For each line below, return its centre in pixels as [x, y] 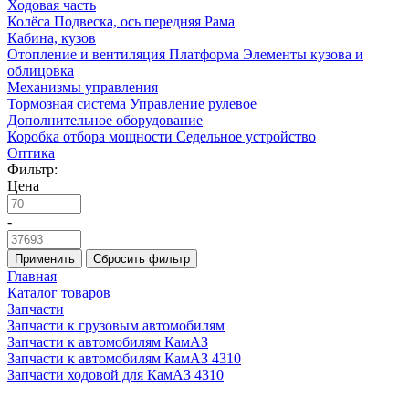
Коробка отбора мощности [90, 136]
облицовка [41, 71]
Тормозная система [67, 104]
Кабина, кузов [52, 38]
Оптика [31, 153]
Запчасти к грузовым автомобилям [116, 325]
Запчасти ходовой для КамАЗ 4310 [115, 375]
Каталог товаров [59, 293]
